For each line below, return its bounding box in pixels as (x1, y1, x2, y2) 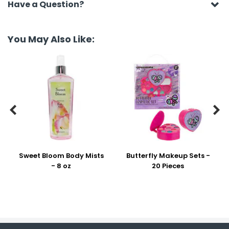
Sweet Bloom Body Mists (18, 151, 104, 161)
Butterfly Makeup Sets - (126, 151, 210, 161)
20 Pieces (152, 161, 184, 171)
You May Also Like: (8, 33, 95, 45)
